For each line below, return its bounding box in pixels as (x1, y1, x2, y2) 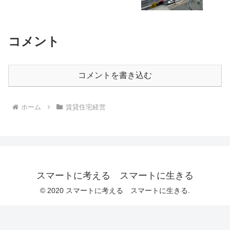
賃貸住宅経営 (65, 103, 106, 111)
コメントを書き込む (78, 70, 152, 80)
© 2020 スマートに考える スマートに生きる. (40, 186, 190, 195)
